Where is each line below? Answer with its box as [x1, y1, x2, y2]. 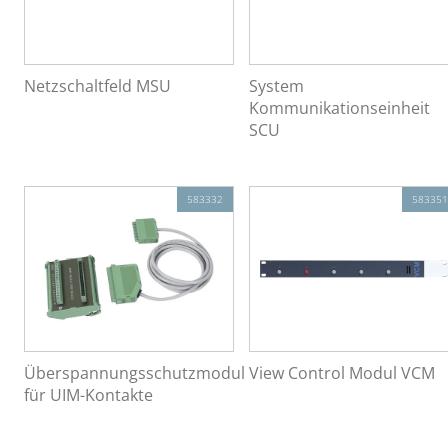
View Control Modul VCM [248, 362, 435, 385]
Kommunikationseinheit [248, 96, 430, 119]
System [248, 74, 304, 97]
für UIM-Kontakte [24, 384, 153, 407]
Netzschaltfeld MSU [24, 74, 171, 97]
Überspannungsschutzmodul [24, 362, 245, 385]
